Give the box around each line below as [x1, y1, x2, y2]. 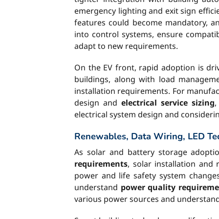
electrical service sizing [121, 97, 215, 108]
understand [74, 182, 121, 193]
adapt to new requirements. [74, 41, 178, 51]
